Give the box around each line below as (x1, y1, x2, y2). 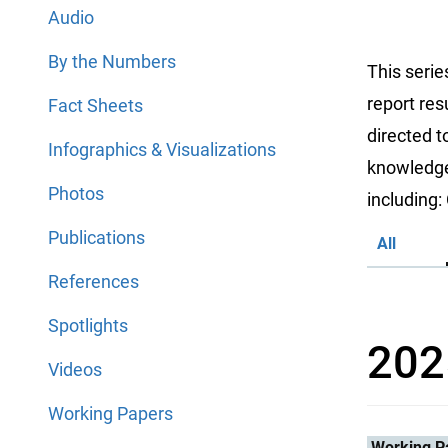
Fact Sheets (48, 95, 143, 116)
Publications (48, 227, 145, 248)
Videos (48, 359, 102, 380)
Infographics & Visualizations (48, 139, 276, 160)
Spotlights (48, 315, 128, 336)
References (48, 271, 139, 292)
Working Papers (48, 403, 173, 424)
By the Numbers (48, 51, 176, 72)
